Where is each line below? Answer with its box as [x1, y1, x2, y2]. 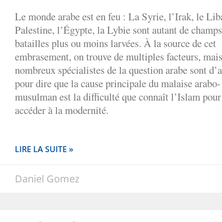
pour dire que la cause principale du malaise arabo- [15, 76, 221, 90]
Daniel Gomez [15, 171, 79, 185]
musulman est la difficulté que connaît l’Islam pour [15, 89, 221, 104]
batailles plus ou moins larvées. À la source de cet [15, 36, 216, 50]
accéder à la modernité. [15, 103, 109, 117]
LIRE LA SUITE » [15, 143, 73, 155]
